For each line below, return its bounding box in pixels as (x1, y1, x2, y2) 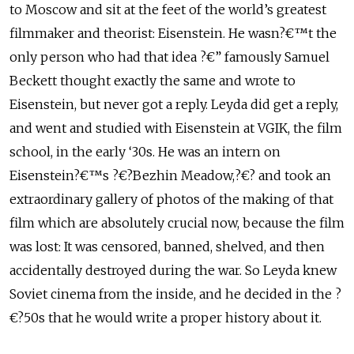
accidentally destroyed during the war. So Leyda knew (9, 262, 337, 279)
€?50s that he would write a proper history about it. (9, 310, 322, 326)
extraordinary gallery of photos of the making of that (9, 191, 333, 208)
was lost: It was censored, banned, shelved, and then (9, 239, 325, 255)
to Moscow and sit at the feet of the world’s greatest (9, 2, 326, 18)
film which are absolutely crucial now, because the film (9, 215, 345, 232)
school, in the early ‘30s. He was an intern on (9, 144, 281, 160)
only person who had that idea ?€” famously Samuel (9, 49, 330, 66)
